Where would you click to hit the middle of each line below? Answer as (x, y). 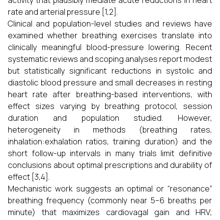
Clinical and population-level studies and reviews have (110, 24)
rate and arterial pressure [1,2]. (63, 12)
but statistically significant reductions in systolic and (110, 71)
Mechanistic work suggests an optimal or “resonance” (110, 189)
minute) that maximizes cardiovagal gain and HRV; (110, 212)
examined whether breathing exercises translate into (110, 35)
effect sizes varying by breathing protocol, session (110, 106)
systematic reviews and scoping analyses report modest (110, 59)
